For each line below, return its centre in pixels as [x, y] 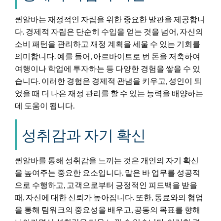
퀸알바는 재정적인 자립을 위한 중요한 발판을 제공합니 [110, 19]
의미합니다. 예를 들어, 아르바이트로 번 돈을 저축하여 [108, 56]
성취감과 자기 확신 [84, 134]
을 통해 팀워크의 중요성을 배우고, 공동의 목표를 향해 [108, 209]
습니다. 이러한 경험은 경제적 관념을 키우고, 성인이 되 [108, 80]
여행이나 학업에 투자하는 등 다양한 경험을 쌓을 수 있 [108, 68]
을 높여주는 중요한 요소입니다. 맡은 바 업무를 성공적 [108, 172]
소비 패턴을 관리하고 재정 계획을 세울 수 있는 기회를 [108, 43]
